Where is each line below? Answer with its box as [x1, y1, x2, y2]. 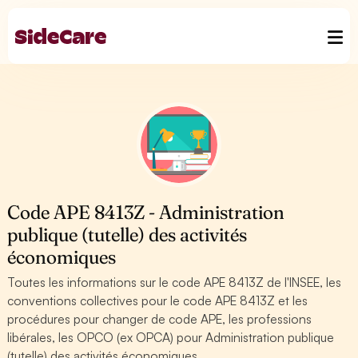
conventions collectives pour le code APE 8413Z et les [7, 292, 308, 308]
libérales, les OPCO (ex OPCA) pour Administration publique [7, 329, 335, 345]
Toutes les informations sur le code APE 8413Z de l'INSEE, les [7, 274, 342, 290]
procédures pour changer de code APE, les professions [7, 311, 312, 327]
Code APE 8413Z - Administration [7, 201, 285, 224]
